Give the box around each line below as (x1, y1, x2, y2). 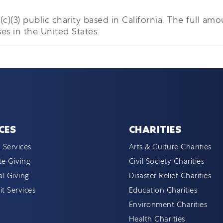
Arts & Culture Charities (128, 142, 212, 152)
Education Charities (128, 185, 198, 195)
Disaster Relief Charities (128, 171, 212, 181)
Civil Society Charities (128, 156, 205, 166)
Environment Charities (128, 200, 208, 210)
